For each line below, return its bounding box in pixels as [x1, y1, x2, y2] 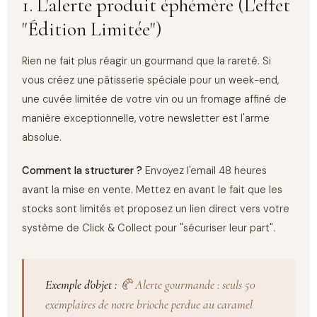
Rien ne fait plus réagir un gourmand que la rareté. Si [22, 54, 272, 68]
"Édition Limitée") [22, 17, 163, 42]
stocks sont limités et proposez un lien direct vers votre [22, 202, 290, 217]
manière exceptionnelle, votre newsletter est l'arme [22, 111, 270, 125]
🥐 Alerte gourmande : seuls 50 [117, 277, 255, 292]
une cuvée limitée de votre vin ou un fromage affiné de [22, 92, 287, 106]
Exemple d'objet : [45, 277, 117, 292]
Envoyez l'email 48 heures [142, 164, 267, 178]
